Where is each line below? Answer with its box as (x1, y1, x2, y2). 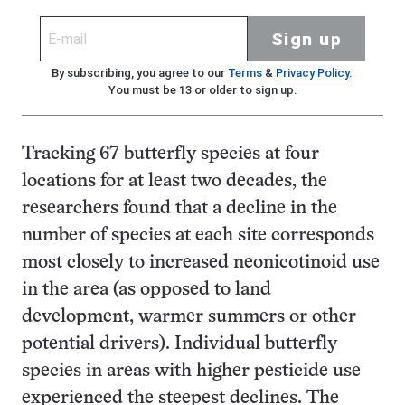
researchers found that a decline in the (22, 200, 337, 217)
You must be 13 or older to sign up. (108, 83, 297, 97)
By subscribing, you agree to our (51, 66, 228, 80)
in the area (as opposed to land (22, 281, 271, 298)
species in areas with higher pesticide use (22, 363, 361, 380)
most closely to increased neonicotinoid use (22, 254, 380, 271)
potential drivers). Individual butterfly (22, 335, 337, 353)
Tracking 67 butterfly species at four (22, 146, 319, 163)
